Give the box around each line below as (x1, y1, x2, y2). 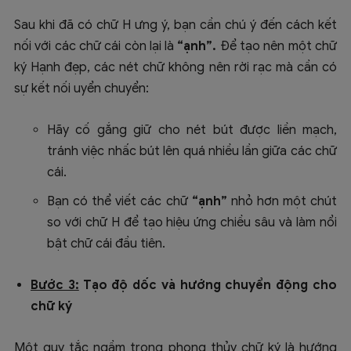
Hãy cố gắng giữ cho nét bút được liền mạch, (47, 122, 337, 139)
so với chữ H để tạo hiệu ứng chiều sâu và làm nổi (47, 215, 337, 231)
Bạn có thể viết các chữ (47, 194, 192, 210)
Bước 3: (31, 277, 79, 294)
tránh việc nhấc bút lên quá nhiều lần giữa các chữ (47, 143, 337, 160)
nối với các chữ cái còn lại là (14, 38, 178, 55)
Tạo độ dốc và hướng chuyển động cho (78, 277, 338, 294)
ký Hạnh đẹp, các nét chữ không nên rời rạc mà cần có (14, 60, 337, 76)
